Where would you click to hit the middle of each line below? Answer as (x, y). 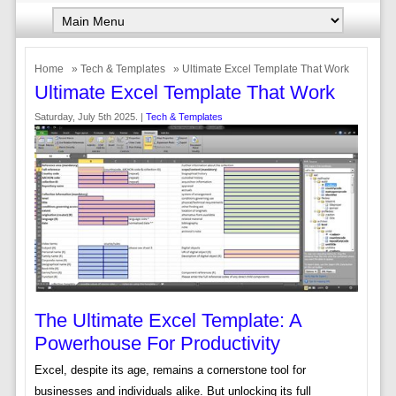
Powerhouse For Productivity (157, 343)
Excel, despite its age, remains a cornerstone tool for (170, 369)
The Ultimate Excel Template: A (168, 320)
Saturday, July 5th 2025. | (90, 117)
